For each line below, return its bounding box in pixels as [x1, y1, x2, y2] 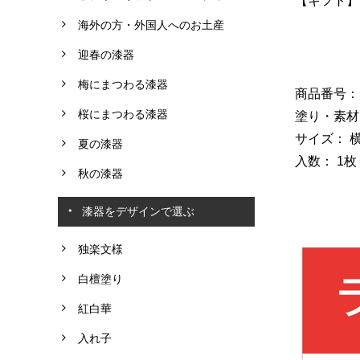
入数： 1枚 [295, 153, 357, 168]
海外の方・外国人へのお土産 [78, 18, 224, 31]
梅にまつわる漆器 [78, 77, 168, 91]
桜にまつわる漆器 [78, 107, 168, 121]
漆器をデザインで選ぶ [82, 204, 194, 218]
